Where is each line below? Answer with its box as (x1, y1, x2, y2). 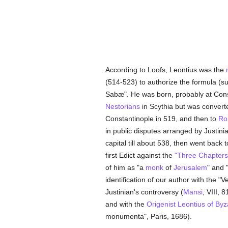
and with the (105, 200, 147, 208)
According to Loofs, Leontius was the (105, 66, 226, 74)
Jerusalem (173, 163, 207, 172)
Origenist (146, 200, 176, 208)
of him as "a (105, 163, 146, 172)
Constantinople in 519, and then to (105, 115, 218, 123)
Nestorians (105, 102, 140, 110)
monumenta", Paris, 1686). (105, 212, 192, 220)
